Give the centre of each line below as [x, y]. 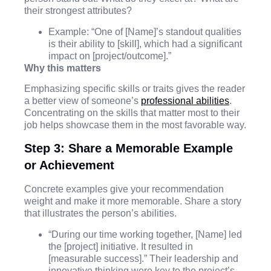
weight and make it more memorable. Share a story [133, 201]
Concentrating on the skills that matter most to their [132, 113]
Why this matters [63, 68]
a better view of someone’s [83, 101]
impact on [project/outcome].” [110, 56]
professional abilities [185, 101]
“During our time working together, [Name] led [145, 234]
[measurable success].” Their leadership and [143, 258]
